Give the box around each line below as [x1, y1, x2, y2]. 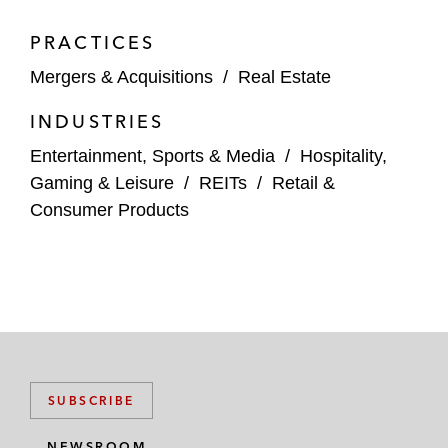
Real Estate [238, 67, 331, 87]
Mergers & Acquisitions [30, 67, 213, 87]
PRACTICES [30, 31, 156, 54]
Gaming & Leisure [30, 173, 174, 193]
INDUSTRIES [30, 110, 165, 133]
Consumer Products [30, 200, 189, 220]
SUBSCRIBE [48, 393, 135, 408]
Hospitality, [300, 146, 387, 166]
